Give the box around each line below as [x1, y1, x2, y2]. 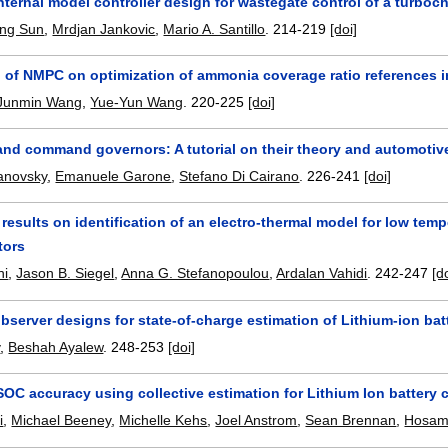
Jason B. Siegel [16, 265, 115, 282]
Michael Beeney [11, 412, 112, 429]
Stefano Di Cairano [179, 167, 300, 184]
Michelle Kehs [119, 412, 208, 429]
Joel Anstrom [215, 412, 298, 429]
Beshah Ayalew [8, 338, 104, 355]
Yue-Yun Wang [90, 94, 184, 111]
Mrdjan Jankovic [52, 20, 156, 37]
